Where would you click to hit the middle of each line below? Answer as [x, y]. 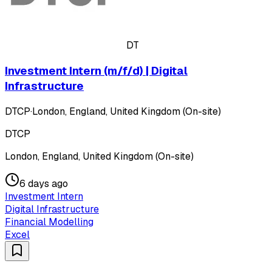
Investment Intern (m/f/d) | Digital [96, 70]
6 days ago [44, 183]
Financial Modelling [49, 222]
